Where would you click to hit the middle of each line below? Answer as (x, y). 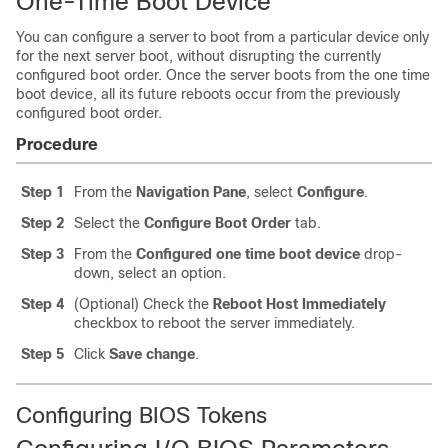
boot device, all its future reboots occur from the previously (208, 94)
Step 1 (42, 192)
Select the (109, 223)
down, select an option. (150, 273)
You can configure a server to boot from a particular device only (222, 37)
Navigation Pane (191, 192)
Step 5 (42, 354)
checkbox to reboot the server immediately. (214, 323)
